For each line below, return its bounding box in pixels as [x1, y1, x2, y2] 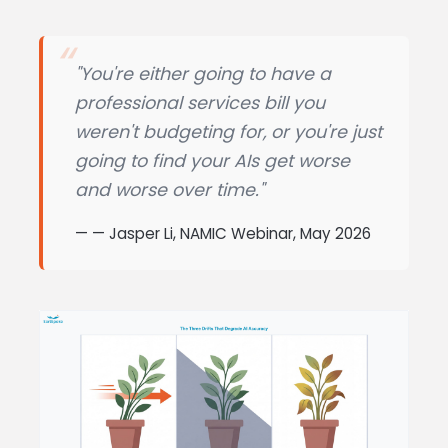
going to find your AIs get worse [75, 148, 350, 173]
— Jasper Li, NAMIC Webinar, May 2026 [92, 222, 371, 244]
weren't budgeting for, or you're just [75, 119, 382, 144]
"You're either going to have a [75, 61, 331, 86]
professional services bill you [75, 90, 325, 115]
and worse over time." [75, 177, 264, 202]
